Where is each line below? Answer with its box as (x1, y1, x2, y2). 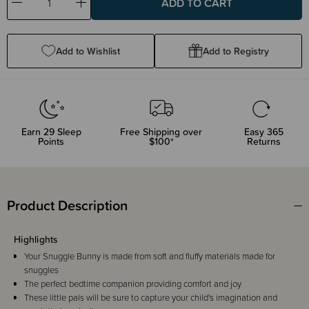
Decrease (16, 2, 56, 15)
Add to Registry (202, 43, 269, 58)
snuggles (24, 263, 59, 277)
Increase (81, 2, 117, 15)
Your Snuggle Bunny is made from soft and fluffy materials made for (24, 249, 275, 263)
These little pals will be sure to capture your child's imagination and (24, 290, 277, 304)
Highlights (14, 232, 59, 246)
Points (38, 134, 65, 148)
